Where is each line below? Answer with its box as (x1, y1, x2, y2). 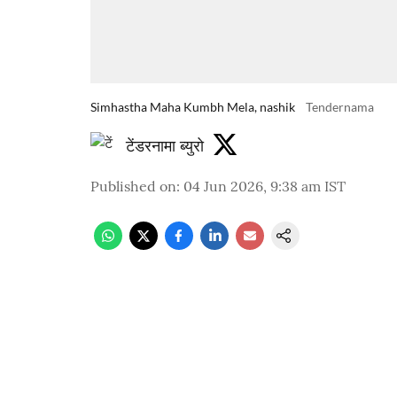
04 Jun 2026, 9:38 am (183, 177, 321, 195)
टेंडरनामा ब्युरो (126, 135, 204, 156)
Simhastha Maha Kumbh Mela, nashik (90, 99, 295, 114)
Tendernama (306, 99, 374, 114)
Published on (90, 177, 176, 195)
